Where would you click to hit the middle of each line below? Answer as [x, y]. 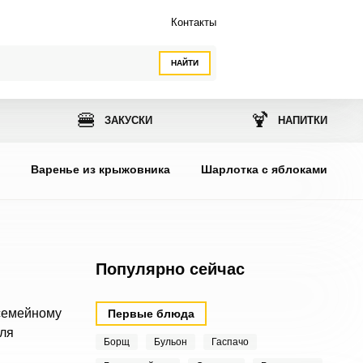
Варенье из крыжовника [101, 169]
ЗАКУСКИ [128, 120]
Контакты [194, 22]
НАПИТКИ [303, 120]
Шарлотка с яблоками [265, 169]
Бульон [170, 342]
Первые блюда [151, 314]
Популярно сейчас [170, 269]
